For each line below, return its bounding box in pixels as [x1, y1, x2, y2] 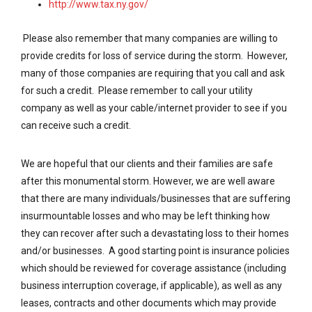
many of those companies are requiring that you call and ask [21, 68, 285, 79]
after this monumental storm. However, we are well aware [21, 175, 275, 187]
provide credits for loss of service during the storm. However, [21, 50, 288, 61]
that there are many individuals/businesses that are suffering [21, 193, 290, 204]
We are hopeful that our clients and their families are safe [21, 158, 273, 169]
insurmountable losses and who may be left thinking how [21, 210, 270, 221]
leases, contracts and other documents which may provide [21, 297, 276, 309]
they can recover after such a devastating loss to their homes [21, 228, 289, 239]
